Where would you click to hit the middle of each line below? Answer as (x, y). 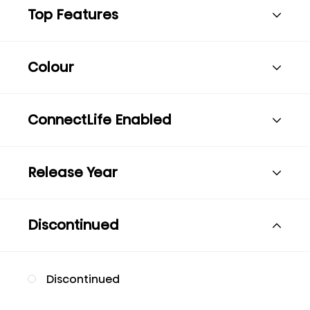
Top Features (73, 15)
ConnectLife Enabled (100, 120)
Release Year (73, 172)
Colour (51, 67)
